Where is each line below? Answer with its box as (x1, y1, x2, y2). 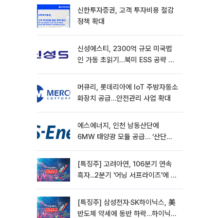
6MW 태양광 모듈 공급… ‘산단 (77, 132, 166, 141)
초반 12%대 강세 (77, 182, 127, 191)
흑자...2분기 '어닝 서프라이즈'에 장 (77, 171, 177, 180)
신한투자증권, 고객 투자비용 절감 (77, 6, 174, 15)
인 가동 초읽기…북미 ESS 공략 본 (77, 55, 175, 64)
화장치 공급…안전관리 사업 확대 (77, 94, 171, 103)
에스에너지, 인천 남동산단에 (77, 121, 159, 130)
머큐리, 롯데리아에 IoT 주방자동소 (77, 83, 178, 91)
